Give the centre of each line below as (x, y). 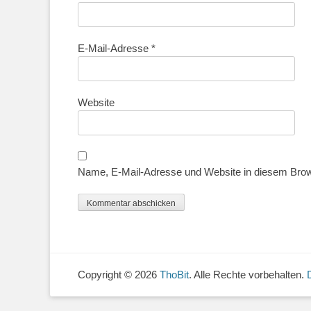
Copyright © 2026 (119, 275)
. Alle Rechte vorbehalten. (248, 275)
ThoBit (174, 275)
